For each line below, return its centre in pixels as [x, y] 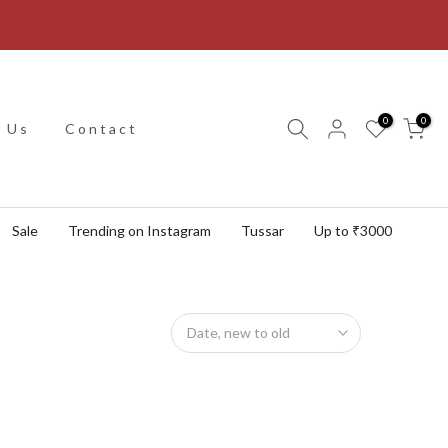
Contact [101, 128]
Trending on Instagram [139, 230]
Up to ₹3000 [353, 230]
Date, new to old [238, 332]
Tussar [262, 230]
